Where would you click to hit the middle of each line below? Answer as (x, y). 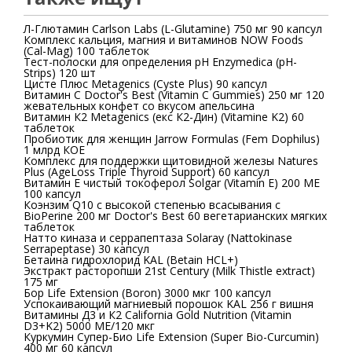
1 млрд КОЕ (54, 150)
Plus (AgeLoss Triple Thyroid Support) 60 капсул (147, 172)
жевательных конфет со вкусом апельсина (139, 106)
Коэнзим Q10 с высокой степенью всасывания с (152, 205)
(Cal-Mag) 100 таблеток (86, 51)
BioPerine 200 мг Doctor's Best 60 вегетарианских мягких (175, 216)
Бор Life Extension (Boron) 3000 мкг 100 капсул (147, 293)
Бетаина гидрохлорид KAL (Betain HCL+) (202, 260)
